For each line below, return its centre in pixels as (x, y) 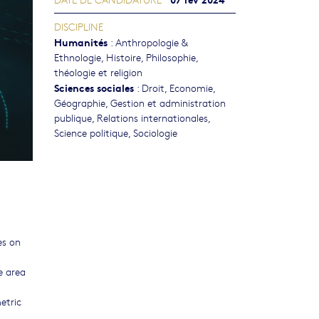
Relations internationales (152, 118)
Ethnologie (78, 57)
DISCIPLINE (79, 27)
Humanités (81, 42)
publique (73, 118)
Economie (191, 88)
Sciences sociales (94, 88)
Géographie (80, 103)
